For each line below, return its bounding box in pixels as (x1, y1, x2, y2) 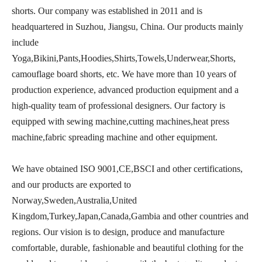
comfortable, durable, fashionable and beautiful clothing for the (12, 243, 243, 253)
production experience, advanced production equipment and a (12, 85, 239, 95)
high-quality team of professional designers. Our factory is (12, 101, 225, 111)
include (12, 37, 39, 47)
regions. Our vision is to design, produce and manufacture (12, 227, 225, 237)
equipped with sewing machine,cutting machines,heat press (12, 116, 229, 126)
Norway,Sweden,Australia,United (12, 195, 137, 205)
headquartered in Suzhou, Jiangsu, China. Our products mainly (12, 22, 243, 32)
